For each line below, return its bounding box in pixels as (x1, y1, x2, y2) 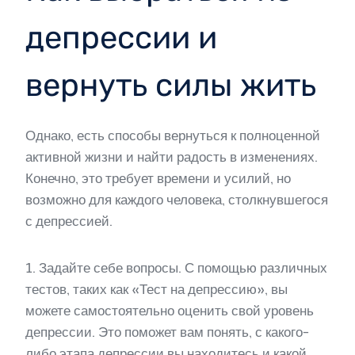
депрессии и (25, 18, 217, 56)
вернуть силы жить (25, 66, 316, 104)
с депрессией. (25, 212, 113, 229)
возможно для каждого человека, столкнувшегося (25, 191, 328, 208)
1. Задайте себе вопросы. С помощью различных (25, 259, 327, 276)
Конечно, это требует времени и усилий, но (25, 170, 291, 186)
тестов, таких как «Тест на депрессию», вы (25, 281, 288, 297)
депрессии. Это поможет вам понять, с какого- (25, 323, 309, 340)
